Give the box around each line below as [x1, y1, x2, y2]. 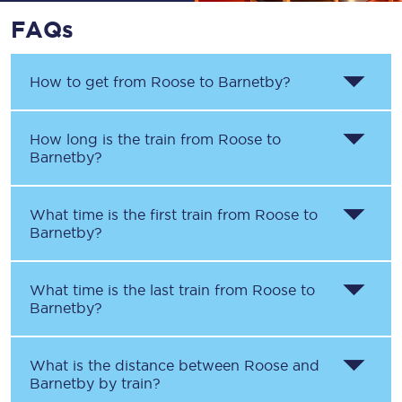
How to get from [30, 74, 151, 90]
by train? [94, 375, 161, 391]
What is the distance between [30, 357, 244, 373]
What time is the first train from [30, 206, 255, 223]
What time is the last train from [30, 282, 252, 298]
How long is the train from [30, 131, 218, 147]
